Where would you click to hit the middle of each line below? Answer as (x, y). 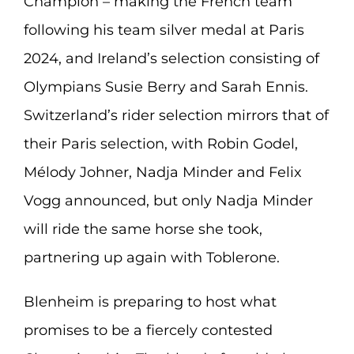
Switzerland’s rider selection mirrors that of (176, 115)
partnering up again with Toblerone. (151, 258)
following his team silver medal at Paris (164, 30)
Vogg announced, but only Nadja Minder (168, 201)
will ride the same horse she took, (143, 229)
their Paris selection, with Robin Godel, (160, 144)
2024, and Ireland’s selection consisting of (171, 58)
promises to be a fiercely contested (148, 330)
